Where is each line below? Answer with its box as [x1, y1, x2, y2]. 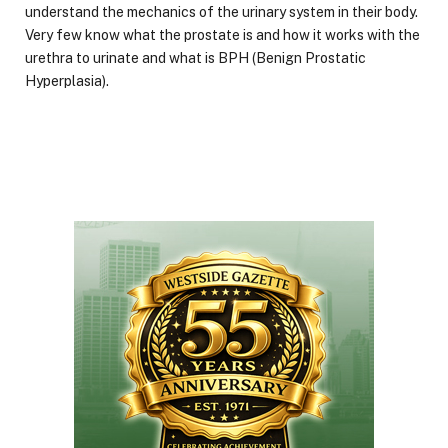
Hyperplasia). [25, 72, 109, 89]
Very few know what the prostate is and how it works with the [25, 26, 420, 43]
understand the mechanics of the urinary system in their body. [25, 3, 418, 20]
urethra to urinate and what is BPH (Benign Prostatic [25, 49, 366, 66]
